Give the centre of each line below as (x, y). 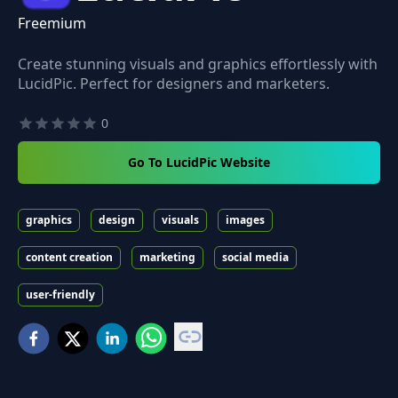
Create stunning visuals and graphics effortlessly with (198, 64)
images (245, 219)
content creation (69, 257)
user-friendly (60, 294)
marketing (167, 257)
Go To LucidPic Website (199, 162)
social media (255, 257)
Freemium (52, 23)
